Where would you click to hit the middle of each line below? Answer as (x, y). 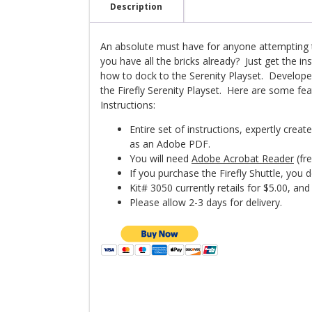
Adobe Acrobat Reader (243, 158)
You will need (161, 158)
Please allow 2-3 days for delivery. (206, 202)
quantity (111, 17)
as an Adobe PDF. (170, 143)
